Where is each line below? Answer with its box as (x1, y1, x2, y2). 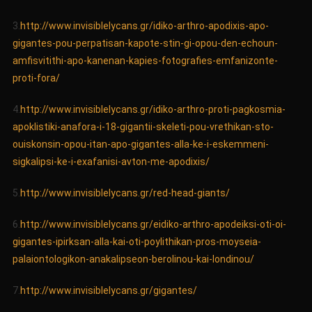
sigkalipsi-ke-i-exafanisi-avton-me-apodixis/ (12, 156, 210, 168)
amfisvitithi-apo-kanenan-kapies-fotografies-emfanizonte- (12, 55, 278, 67)
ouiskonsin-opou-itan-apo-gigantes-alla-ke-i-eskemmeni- (12, 139, 269, 150)
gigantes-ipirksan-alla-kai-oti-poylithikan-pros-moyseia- (12, 236, 261, 248)
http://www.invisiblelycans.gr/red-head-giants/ (19, 187, 230, 199)
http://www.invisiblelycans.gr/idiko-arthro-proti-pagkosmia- (19, 104, 286, 116)
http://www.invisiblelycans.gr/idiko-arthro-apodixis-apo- (19, 20, 269, 32)
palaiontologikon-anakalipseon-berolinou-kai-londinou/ (12, 253, 254, 265)
